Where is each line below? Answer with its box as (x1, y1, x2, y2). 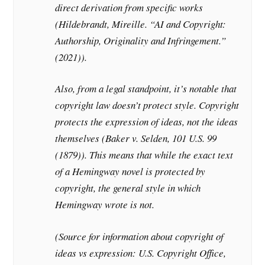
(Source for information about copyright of (55, 229, 224, 243)
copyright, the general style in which (55, 181, 201, 195)
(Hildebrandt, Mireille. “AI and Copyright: (55, 17, 227, 31)
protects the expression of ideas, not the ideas (55, 115, 238, 129)
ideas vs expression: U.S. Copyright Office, (55, 245, 227, 260)
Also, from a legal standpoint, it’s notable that (55, 82, 237, 96)
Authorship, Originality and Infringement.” (55, 33, 227, 47)
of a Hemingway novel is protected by (55, 164, 206, 179)
